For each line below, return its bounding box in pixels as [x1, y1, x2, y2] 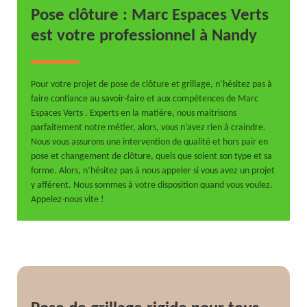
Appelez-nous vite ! [31, 194, 105, 205]
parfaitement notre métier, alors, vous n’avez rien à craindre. [31, 122, 267, 133]
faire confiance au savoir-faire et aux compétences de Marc [31, 93, 259, 104]
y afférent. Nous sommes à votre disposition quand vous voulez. [31, 180, 273, 191]
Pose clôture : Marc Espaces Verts [31, 6, 269, 24]
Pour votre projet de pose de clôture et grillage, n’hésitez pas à [31, 79, 273, 90]
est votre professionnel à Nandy [31, 27, 258, 45]
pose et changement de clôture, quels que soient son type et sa [31, 151, 273, 162]
